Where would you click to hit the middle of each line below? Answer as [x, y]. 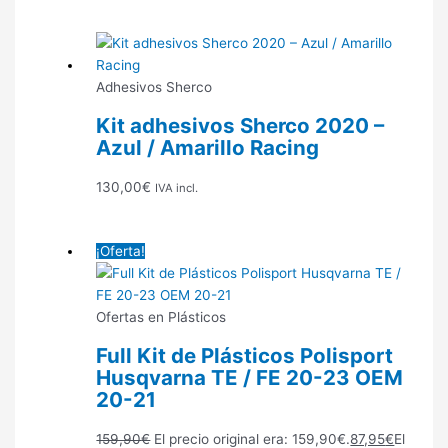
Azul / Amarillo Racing [208, 148]
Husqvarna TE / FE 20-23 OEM [250, 378]
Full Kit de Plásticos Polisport [245, 356]
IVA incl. [177, 188]
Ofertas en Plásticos [161, 317]
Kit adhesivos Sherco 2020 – [240, 126]
